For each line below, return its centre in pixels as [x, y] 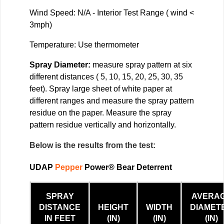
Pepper [69, 167]
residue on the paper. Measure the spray [100, 112]
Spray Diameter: [60, 64]
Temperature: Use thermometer [84, 44]
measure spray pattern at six [141, 64]
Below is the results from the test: [92, 145]
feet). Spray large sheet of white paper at [101, 88]
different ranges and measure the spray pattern [112, 100]
